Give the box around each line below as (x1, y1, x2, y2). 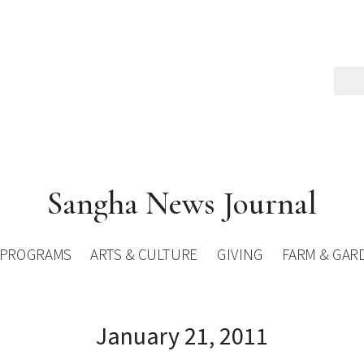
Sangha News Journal (47, 183, 317, 223)
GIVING (217, 245, 263, 265)
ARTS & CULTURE (90, 245, 199, 265)
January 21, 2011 (96, 319, 268, 351)
